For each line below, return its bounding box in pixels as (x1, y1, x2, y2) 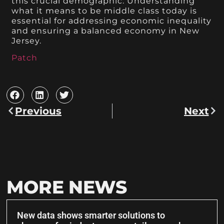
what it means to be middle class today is (11, 5, 197, 15)
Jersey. (11, 35, 42, 45)
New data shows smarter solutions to (17, 209, 165, 220)
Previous (15, 104, 62, 117)
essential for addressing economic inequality (11, 15, 212, 25)
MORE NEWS (6, 175, 127, 198)
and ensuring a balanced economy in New (11, 25, 200, 35)
